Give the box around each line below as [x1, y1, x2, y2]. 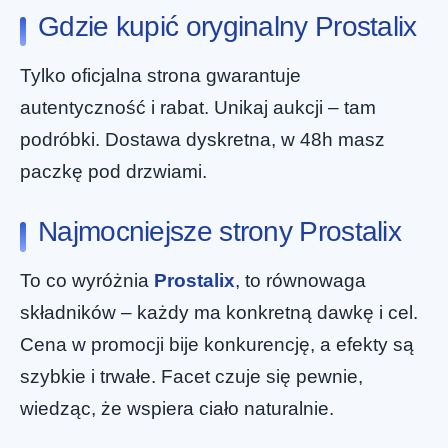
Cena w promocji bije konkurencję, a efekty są [20, 334, 414, 356]
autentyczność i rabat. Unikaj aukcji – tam [20, 96, 376, 118]
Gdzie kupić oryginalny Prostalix [38, 10, 417, 42]
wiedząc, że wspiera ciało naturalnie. [20, 398, 334, 420]
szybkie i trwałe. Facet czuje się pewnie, [20, 366, 363, 388]
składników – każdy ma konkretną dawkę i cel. [20, 302, 418, 324]
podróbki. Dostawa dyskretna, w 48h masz [20, 128, 385, 150]
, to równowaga [235, 270, 366, 292]
